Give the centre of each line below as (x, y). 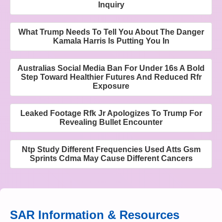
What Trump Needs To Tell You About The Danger (111, 32)
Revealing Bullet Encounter (111, 122)
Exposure (111, 86)
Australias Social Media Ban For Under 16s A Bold (111, 68)
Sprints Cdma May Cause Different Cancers (111, 159)
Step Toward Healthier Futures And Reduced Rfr (111, 77)
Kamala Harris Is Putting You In (111, 41)
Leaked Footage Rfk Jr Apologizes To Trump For (111, 113)
